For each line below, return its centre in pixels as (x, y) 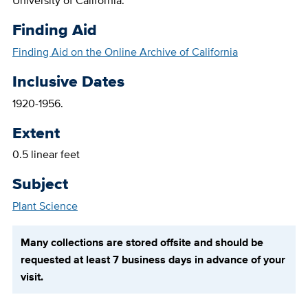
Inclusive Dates (68, 81)
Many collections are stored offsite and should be (142, 243)
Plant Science (45, 206)
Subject (40, 184)
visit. (32, 277)
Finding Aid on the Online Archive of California (125, 52)
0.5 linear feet (46, 155)
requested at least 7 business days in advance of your (153, 260)
